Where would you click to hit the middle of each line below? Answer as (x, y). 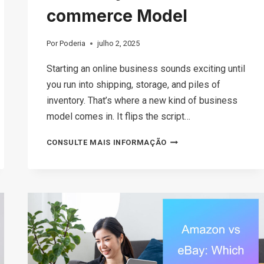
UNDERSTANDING (200, 205)
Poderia (72, 44)
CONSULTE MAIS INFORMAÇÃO (106, 143)
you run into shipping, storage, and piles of (133, 85)
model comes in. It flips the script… (118, 117)
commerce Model (117, 16)
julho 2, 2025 (118, 44)
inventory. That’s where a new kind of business (142, 101)
